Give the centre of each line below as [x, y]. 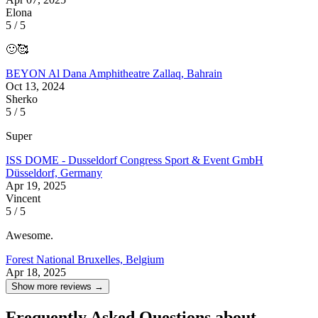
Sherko [22, 99]
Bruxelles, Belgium [121, 259]
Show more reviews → [57, 286]
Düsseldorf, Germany [54, 172]
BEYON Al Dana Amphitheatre [79, 73]
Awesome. [29, 235]
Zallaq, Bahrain [187, 73]
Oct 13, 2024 [35, 86]
